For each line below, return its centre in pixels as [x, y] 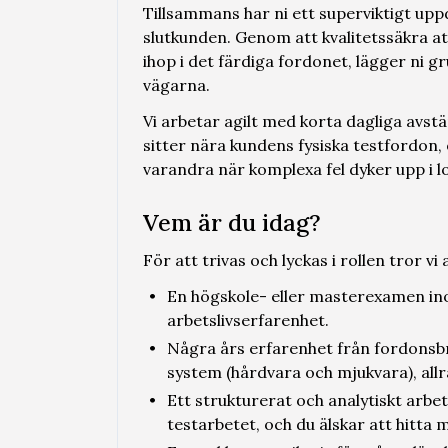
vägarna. [176, 85]
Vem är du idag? [232, 222]
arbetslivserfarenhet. [248, 320]
